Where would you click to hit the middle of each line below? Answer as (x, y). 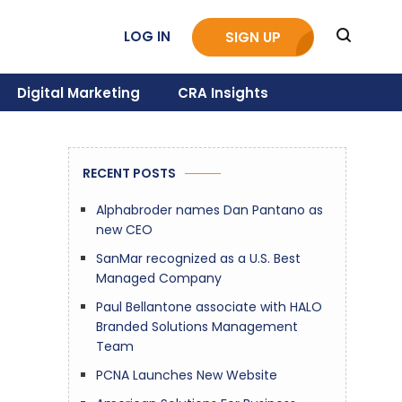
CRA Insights (223, 92)
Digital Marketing (78, 92)
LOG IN (147, 36)
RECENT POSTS (129, 173)
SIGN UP (253, 37)
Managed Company (159, 278)
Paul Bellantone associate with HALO (209, 307)
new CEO (124, 230)
